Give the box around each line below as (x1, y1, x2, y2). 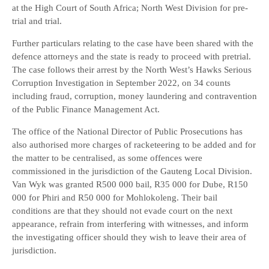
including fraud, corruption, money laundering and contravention (12, 91, 257, 101)
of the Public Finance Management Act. (12, 104, 160, 114)
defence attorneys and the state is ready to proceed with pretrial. (12, 52, 251, 61)
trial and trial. (12, 16, 62, 26)
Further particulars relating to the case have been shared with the (12, 38, 253, 48)
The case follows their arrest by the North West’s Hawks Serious (12, 65, 252, 74)
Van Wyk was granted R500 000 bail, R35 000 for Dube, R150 (12, 180, 248, 189)
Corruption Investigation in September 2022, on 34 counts (12, 78, 231, 88)
